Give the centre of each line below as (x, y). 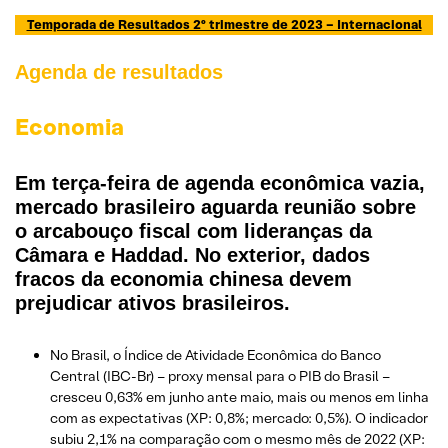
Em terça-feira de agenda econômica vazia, (220, 182)
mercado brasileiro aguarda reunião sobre (215, 206)
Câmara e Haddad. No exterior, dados (192, 254)
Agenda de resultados (119, 71)
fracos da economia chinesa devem (183, 278)
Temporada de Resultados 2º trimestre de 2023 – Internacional (224, 24)
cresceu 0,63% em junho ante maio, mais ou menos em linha (239, 396)
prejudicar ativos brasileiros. (152, 302)
